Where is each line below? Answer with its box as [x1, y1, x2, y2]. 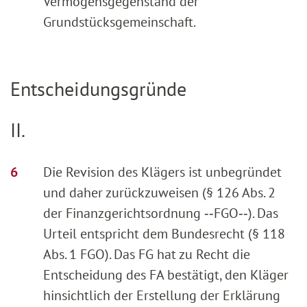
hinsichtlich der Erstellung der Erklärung [43, 286, 280, 305]
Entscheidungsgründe [10, 75, 186, 101]
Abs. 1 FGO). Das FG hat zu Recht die [43, 245, 250, 264]
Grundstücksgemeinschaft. [43, 12, 196, 31]
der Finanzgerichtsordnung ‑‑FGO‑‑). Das [43, 204, 278, 223]
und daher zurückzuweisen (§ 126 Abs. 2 [43, 184, 275, 202]
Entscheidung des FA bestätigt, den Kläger [43, 266, 288, 284]
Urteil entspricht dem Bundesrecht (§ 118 [43, 225, 285, 243]
